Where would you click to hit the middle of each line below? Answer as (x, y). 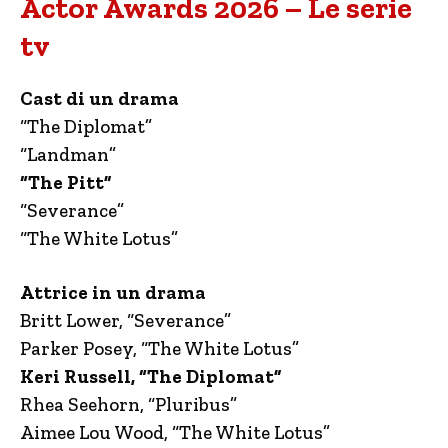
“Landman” (68, 154)
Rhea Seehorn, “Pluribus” (128, 404)
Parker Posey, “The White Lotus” (159, 348)
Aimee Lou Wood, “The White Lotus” (175, 432)
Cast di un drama (99, 98)
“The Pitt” (68, 182)
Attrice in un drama (113, 292)
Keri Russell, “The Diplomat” (151, 376)
